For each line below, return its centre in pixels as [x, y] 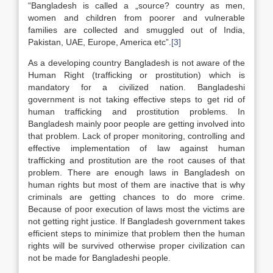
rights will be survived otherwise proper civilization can [136, 246]
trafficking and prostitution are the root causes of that [136, 160]
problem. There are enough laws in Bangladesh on [136, 172]
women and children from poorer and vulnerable [136, 18]
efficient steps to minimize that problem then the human [136, 233]
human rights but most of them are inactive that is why [136, 185]
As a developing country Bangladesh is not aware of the [136, 63]
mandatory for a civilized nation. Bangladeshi [136, 87]
